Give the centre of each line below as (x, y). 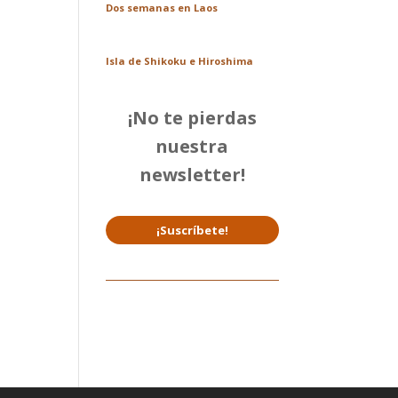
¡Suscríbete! (192, 230)
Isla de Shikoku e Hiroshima (180, 61)
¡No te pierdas (192, 118)
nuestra (192, 146)
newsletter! (192, 175)
